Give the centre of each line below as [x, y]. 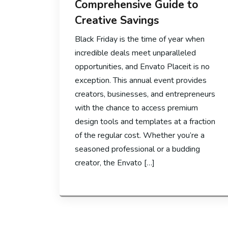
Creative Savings [117, 21]
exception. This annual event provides [141, 81]
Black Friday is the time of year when [140, 39]
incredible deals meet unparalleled [135, 53]
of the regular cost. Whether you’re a [140, 136]
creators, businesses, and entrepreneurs [145, 94]
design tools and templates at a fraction [145, 122]
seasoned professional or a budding [137, 149]
